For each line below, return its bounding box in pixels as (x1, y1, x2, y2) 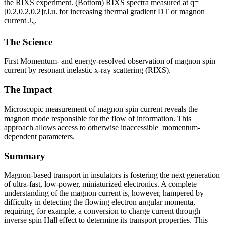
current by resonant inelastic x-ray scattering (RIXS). (4, 66, 171, 75)
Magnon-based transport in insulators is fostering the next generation (4, 171, 220, 180)
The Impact (4, 84, 52, 95)
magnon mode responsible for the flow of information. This (4, 114, 191, 123)
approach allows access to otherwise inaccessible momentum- (4, 123, 200, 132)
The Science (4, 36, 52, 47)
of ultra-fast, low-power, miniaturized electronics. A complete (4, 180, 197, 189)
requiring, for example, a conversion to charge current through (4, 207, 200, 216)
